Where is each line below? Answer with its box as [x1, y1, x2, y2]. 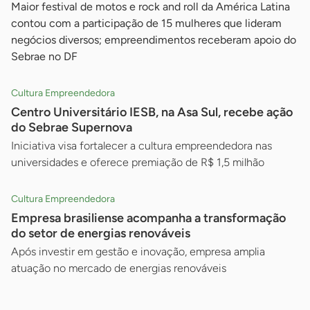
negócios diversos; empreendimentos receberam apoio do [11, 33, 296, 47]
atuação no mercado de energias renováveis [11, 262, 226, 275]
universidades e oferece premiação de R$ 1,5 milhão [11, 156, 264, 170]
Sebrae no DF [11, 50, 77, 64]
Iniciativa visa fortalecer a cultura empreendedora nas [11, 139, 272, 153]
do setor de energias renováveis [11, 226, 190, 241]
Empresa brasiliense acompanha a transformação [11, 210, 286, 226]
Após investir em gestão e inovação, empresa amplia [11, 245, 265, 259]
